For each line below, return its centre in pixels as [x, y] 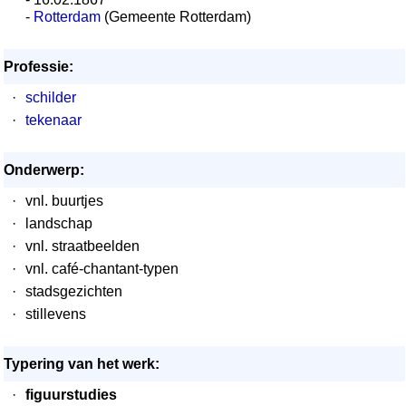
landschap [59, 223]
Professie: [39, 67]
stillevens [56, 314]
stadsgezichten [74, 291]
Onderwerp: [44, 170]
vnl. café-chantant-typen [102, 269]
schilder [51, 97]
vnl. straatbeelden [82, 246]
